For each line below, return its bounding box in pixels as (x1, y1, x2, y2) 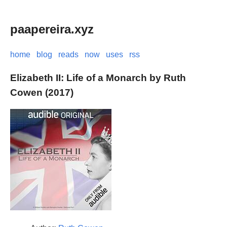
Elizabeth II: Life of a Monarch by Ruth (10, 72, 186, 83)
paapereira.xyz (10, 22, 94, 36)
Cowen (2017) (10, 87, 73, 98)
